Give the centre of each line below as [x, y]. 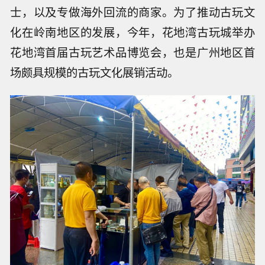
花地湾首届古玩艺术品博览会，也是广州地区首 [132, 52]
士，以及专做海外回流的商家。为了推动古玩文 [132, 12]
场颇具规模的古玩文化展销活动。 [95, 72]
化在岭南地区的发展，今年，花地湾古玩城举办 [132, 32]
